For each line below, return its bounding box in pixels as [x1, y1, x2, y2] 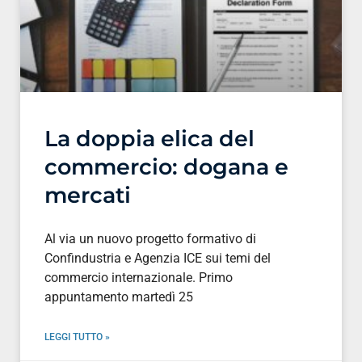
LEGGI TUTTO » [44, 330, 110, 343]
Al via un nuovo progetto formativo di [44, 230, 256, 246]
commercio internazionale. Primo [44, 269, 233, 285]
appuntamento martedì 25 [44, 288, 193, 305]
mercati [44, 181, 131, 208]
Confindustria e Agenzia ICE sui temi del [44, 250, 271, 266]
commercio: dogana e [44, 153, 288, 180]
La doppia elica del [44, 124, 255, 152]
